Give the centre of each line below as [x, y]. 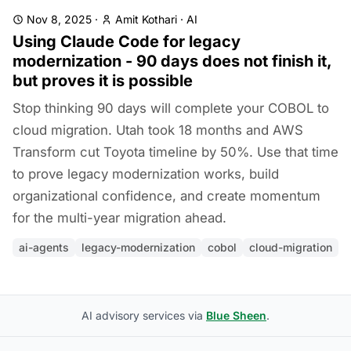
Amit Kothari [146, 19]
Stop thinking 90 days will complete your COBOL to [171, 108]
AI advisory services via [144, 315]
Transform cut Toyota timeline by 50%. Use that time [175, 152]
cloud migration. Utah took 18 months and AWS [158, 130]
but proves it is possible [103, 81]
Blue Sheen [236, 315]
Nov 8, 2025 [59, 19]
